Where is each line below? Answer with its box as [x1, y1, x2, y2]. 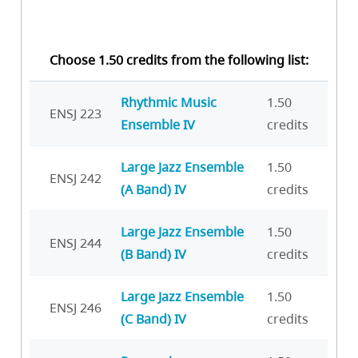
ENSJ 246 [50, 299, 101, 317]
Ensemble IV [121, 116, 195, 134]
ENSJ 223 [50, 105, 101, 123]
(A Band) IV [121, 181, 186, 199]
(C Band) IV [121, 310, 186, 328]
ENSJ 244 [50, 234, 101, 253]
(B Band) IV [121, 245, 186, 264]
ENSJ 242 [50, 169, 101, 188]
